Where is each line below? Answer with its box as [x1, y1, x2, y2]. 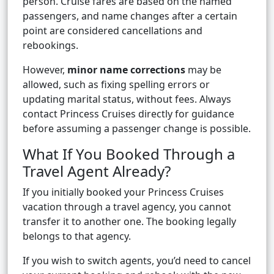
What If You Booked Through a [23, 144, 235, 165]
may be [185, 63, 221, 77]
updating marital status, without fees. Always [23, 92, 231, 106]
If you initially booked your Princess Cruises [23, 185, 224, 199]
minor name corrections [67, 63, 185, 77]
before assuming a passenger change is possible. [23, 122, 251, 136]
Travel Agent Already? [23, 161, 171, 182]
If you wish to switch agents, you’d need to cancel [23, 254, 251, 268]
